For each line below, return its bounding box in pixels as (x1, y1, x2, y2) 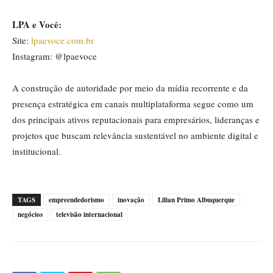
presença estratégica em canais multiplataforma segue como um (12, 97, 253, 110)
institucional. (12, 145, 61, 158)
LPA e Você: (12, 18, 62, 32)
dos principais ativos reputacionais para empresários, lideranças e (12, 113, 260, 126)
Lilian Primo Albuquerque (158, 195, 235, 205)
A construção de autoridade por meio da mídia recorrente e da (12, 82, 248, 94)
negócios (18, 210, 43, 220)
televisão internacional (56, 210, 122, 220)
